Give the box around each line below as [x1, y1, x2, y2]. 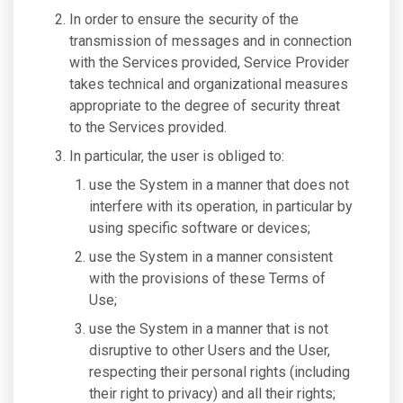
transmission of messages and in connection [69, 32, 352, 49]
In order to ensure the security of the [69, 11, 299, 28]
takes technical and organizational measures [69, 76, 348, 93]
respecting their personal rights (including [89, 363, 350, 381]
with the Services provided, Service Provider [69, 54, 349, 71]
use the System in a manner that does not [89, 176, 349, 193]
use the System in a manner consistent [89, 248, 333, 265]
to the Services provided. [69, 119, 227, 136]
